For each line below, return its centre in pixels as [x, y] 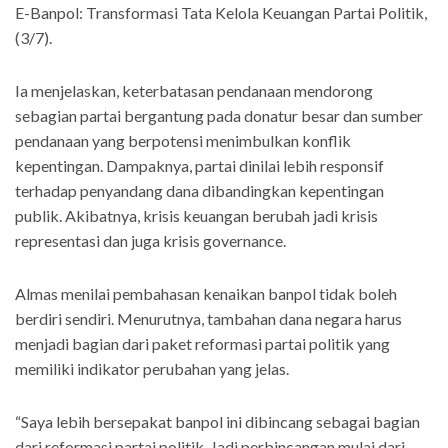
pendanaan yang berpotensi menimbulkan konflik [183, 141]
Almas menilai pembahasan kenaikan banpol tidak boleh [206, 294]
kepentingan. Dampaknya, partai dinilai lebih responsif [199, 166]
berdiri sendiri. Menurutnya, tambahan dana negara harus [208, 319]
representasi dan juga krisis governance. [150, 241]
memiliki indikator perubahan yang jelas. [152, 369]
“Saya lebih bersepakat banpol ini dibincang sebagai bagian [217, 422]
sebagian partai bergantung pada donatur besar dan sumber [219, 116]
